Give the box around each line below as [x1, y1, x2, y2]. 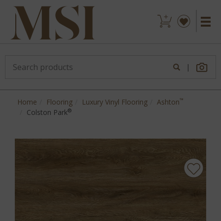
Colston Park [27, 108, 68, 117]
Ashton [157, 97, 180, 107]
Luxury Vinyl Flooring [82, 97, 147, 107]
